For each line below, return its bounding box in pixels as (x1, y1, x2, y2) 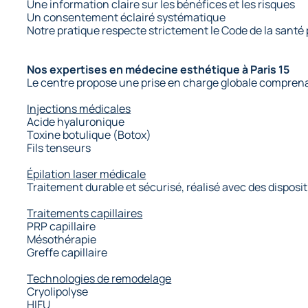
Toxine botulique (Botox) (27, 126, 152, 142)
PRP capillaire (27, 218, 96, 234)
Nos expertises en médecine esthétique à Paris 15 (27, 61, 290, 77)
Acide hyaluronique (27, 113, 125, 129)
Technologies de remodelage (27, 270, 172, 286)
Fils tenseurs (27, 140, 91, 155)
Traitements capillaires (27, 205, 143, 221)
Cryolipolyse (27, 283, 89, 299)
